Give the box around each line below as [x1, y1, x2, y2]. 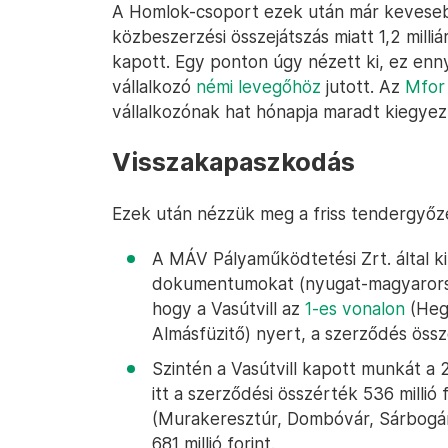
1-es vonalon [305, 298, 405, 319]
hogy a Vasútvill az [152, 298, 305, 319]
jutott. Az [321, 76, 405, 97]
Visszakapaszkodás [112, 147, 355, 177]
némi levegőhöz [196, 76, 321, 97]
